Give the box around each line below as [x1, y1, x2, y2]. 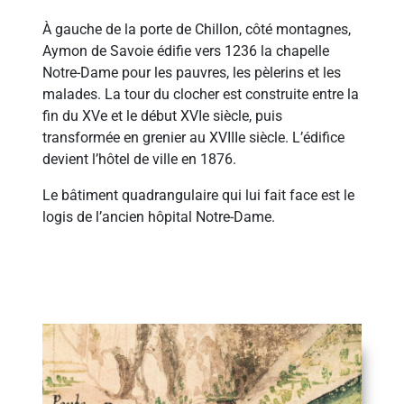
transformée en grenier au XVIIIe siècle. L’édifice [42, 129, 345, 147]
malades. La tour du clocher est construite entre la [42, 86, 360, 104]
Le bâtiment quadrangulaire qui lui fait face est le [42, 187, 355, 205]
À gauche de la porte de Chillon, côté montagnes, [42, 21, 352, 39]
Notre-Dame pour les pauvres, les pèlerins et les [42, 64, 342, 82]
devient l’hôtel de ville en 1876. [42, 151, 237, 169]
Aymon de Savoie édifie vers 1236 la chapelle [42, 42, 330, 60]
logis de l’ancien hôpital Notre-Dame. [42, 208, 276, 226]
